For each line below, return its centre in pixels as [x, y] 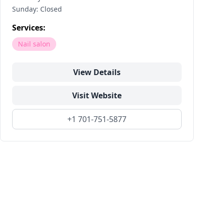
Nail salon [34, 44]
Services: [29, 28]
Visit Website [97, 95]
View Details [97, 72]
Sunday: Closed [37, 9]
